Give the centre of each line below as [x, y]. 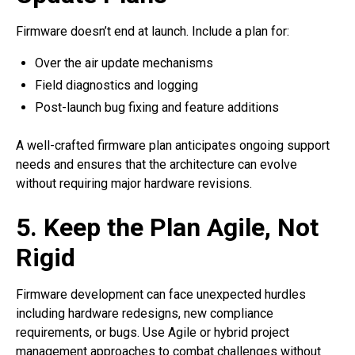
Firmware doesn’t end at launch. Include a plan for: [154, 32]
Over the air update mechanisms [124, 63]
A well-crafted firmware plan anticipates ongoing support [173, 146]
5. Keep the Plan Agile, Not [167, 228]
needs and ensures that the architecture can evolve [157, 165]
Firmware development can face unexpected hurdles [161, 295]
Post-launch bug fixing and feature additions [157, 108]
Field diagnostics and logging [116, 86]
